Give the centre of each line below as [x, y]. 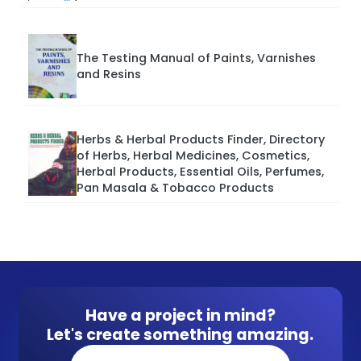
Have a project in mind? [180, 316]
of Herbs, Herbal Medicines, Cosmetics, [193, 156]
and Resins [109, 75]
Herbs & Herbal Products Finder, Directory [201, 140]
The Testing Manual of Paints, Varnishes [196, 58]
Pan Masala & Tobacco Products [175, 188]
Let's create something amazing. [180, 335]
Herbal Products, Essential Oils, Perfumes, [200, 172]
